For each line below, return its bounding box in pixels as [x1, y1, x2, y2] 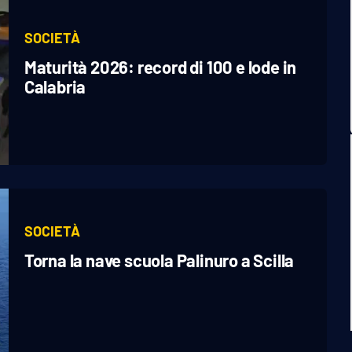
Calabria [24, 75, 86, 97]
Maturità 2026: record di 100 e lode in [24, 56, 297, 77]
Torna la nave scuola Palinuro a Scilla [24, 250, 295, 270]
